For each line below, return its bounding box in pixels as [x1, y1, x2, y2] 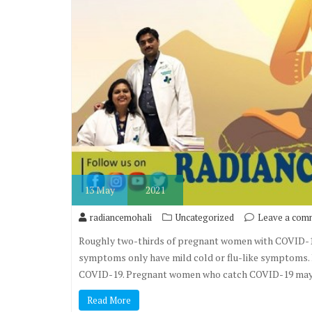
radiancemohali [90, 210, 152, 224]
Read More [87, 293, 131, 306]
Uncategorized [175, 210, 234, 224]
